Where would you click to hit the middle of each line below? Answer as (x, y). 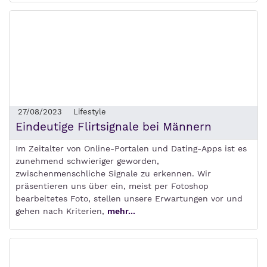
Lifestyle (90, 112)
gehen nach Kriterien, (61, 211)
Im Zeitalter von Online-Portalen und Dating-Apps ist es (131, 148)
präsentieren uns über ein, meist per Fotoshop (112, 186)
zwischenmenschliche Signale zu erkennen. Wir (113, 173)
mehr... (121, 211)
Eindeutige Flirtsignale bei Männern (114, 127)
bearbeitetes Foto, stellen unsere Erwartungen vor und (129, 198)
